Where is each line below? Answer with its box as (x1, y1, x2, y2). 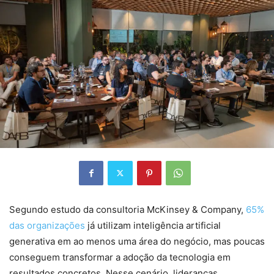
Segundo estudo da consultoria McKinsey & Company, (9, 203, 246, 215)
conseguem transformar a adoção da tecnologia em (9, 251, 231, 263)
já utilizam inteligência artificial (85, 219, 221, 231)
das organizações (9, 219, 85, 231)
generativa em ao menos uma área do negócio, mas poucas (9, 235, 265, 247)
